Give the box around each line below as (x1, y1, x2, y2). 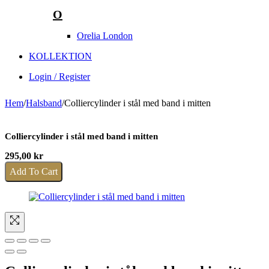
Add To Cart (10, 166, 58, 177)
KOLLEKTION (29, 51, 92, 62)
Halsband (26, 98, 62, 109)
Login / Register (29, 71, 90, 82)
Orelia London (77, 31, 133, 41)
